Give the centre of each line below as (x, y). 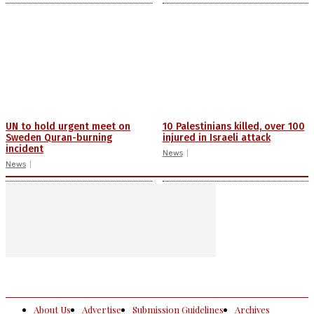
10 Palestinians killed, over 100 (233, 127)
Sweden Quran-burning (59, 138)
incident (25, 149)
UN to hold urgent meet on (68, 127)
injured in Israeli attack (216, 138)
